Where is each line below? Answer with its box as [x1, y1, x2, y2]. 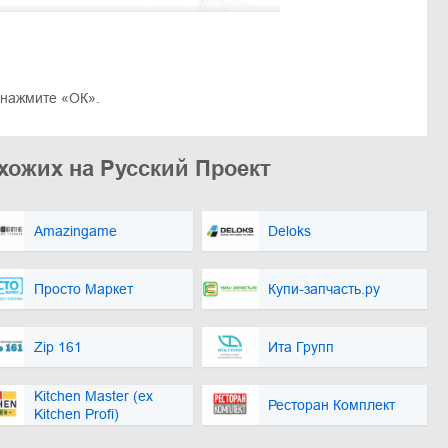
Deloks [268, 222, 311, 239]
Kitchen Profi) [34, 405, 119, 422]
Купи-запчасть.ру [268, 280, 380, 297]
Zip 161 [34, 338, 82, 355]
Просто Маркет [34, 280, 133, 297]
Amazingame [34, 222, 117, 239]
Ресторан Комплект [268, 396, 395, 413]
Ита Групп [268, 338, 334, 355]
